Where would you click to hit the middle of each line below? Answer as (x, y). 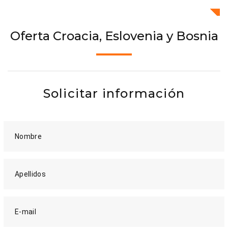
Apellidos (31, 174)
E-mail (26, 212)
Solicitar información (114, 94)
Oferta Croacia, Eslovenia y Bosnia (114, 36)
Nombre (28, 137)
